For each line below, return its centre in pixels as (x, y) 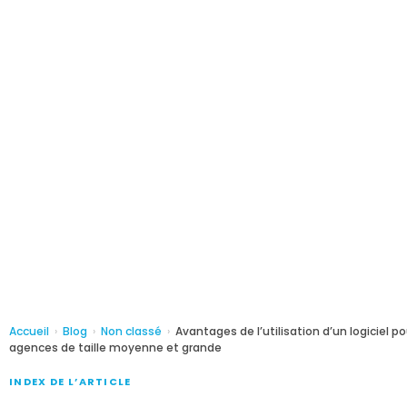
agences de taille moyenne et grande (115, 348)
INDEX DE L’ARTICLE (70, 382)
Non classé (131, 332)
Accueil (29, 332)
